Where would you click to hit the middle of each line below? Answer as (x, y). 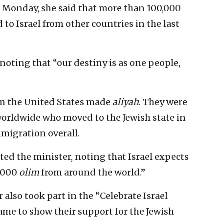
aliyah (126, 102)
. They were (163, 102)
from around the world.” (92, 172)
